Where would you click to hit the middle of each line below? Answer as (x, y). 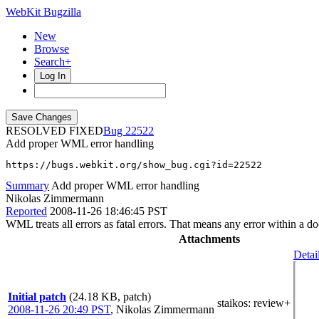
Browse (52, 49)
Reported (26, 211)
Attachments (209, 239)
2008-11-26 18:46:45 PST (109, 211)
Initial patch (37, 297)
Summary (27, 185)
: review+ (269, 303)
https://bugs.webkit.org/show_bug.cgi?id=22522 (134, 165)
